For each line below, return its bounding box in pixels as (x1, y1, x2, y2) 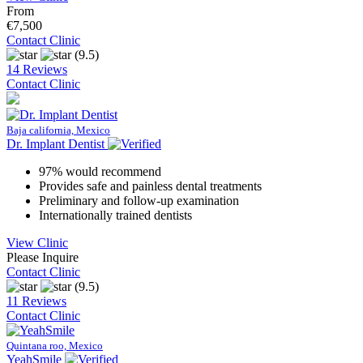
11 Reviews (6, 294, 66, 309)
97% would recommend (39, 164, 161, 179)
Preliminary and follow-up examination (39, 194, 239, 208)
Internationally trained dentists (39, 208, 192, 223)
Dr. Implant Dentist (6, 137, 105, 152)
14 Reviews (6, 62, 67, 77)
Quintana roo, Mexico (6, 340, 103, 352)
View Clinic (6, 236, 68, 250)
